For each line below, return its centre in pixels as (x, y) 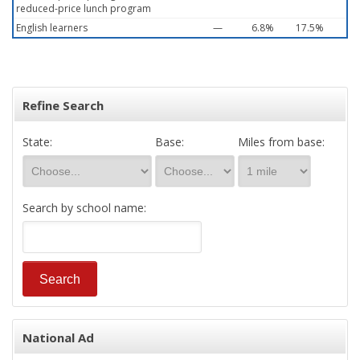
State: (37, 142)
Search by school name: (84, 208)
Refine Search (63, 105)
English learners (52, 28)
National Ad (58, 337)
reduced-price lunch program (84, 8)
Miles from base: (281, 142)
